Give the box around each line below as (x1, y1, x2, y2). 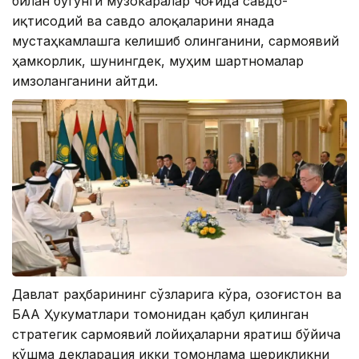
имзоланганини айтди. (12, 73, 158, 90)
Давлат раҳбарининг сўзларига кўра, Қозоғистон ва (12, 285, 341, 302)
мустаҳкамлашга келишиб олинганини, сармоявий (12, 33, 339, 50)
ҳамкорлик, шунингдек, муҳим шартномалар (12, 53, 304, 70)
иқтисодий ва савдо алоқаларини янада (12, 13, 274, 30)
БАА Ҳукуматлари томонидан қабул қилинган (12, 305, 309, 322)
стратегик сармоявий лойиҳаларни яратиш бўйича (12, 325, 341, 342)
